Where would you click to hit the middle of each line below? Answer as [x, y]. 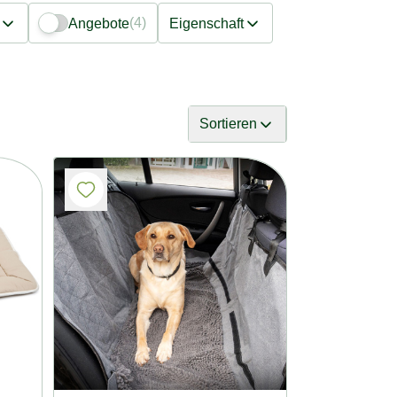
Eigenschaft [206, 23]
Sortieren [228, 124]
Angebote [99, 23]
